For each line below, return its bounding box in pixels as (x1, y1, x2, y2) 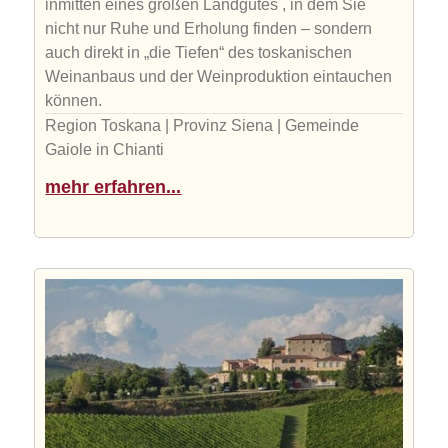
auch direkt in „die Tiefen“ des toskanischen (45, 44, 353, 62)
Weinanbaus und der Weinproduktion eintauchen (45, 68, 393, 86)
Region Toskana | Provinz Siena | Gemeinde (45, 117, 360, 135)
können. (45, 92, 103, 110)
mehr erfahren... (45, 177, 182, 198)
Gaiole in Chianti (45, 141, 165, 159)
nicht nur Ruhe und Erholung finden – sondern (45, 20, 373, 38)
